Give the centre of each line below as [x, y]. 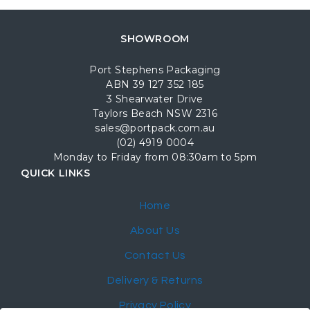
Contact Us [155, 256]
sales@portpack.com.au [155, 128]
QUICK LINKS [56, 173]
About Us [155, 231]
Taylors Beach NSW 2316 [155, 114]
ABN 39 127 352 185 [155, 85]
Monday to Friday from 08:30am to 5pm [155, 157]
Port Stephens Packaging [155, 70]
